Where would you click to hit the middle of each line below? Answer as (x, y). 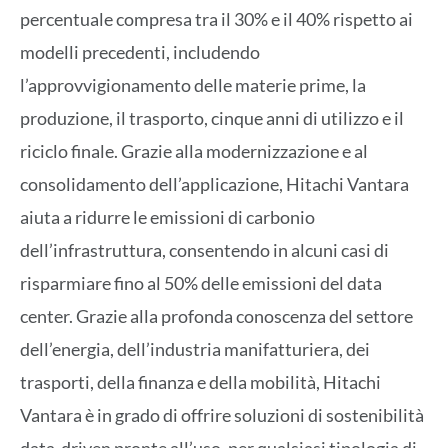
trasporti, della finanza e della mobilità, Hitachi (200, 382)
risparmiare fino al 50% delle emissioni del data (201, 283)
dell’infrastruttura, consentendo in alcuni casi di (204, 250)
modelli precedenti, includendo (140, 52)
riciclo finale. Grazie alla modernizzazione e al (194, 151)
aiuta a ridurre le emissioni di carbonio (167, 217)
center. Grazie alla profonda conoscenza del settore (216, 316)
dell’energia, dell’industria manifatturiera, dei (195, 349)
